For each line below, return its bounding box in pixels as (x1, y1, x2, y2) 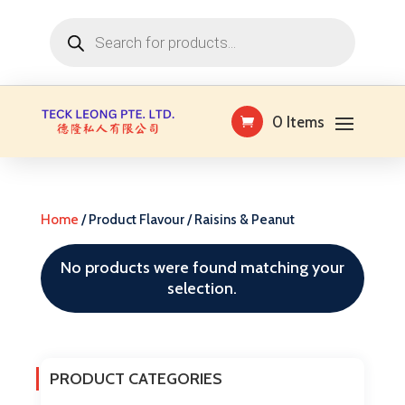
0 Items (272, 112, 325, 131)
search (48, 28, 85, 44)
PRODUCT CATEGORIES (49, 369, 222, 389)
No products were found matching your (60, 258, 344, 278)
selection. (167, 278, 238, 298)
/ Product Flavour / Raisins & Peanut (78, 212, 295, 228)
